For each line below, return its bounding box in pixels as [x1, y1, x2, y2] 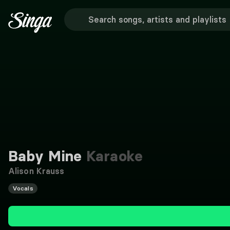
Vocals [12, 184, 33, 192]
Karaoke [82, 147, 143, 165]
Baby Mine [8, 147, 82, 165]
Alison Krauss [8, 166, 65, 176]
